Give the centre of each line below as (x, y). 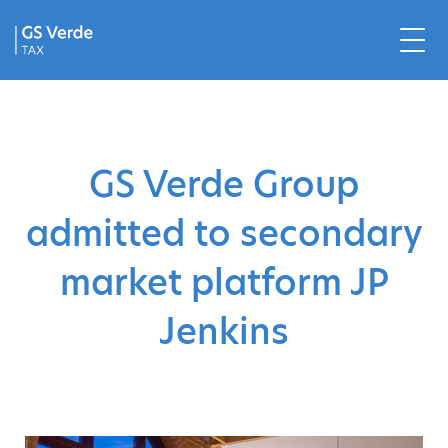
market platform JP (224, 282)
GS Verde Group (224, 184)
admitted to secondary (224, 233)
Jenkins (224, 331)
